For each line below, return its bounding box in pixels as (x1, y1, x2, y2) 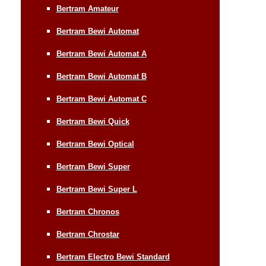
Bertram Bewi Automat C (56, 94, 147, 103)
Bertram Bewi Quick (56, 116, 129, 126)
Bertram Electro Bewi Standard (56, 252, 170, 261)
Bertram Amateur (56, 4, 119, 13)
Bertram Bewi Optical (56, 139, 134, 148)
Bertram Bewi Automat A (56, 49, 147, 58)
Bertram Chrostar (56, 229, 119, 239)
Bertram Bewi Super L (56, 184, 137, 194)
